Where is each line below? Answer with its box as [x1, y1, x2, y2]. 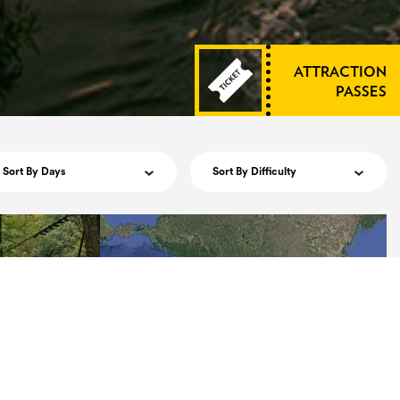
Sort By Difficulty [212, 166, 296, 177]
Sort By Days [3, 166, 66, 177]
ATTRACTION [294, 65, 387, 79]
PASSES [336, 85, 387, 99]
